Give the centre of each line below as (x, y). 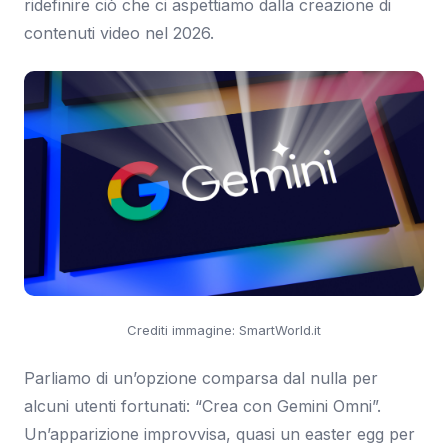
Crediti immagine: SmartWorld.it (224, 329)
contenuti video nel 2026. (119, 32)
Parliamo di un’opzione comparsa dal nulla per (201, 377)
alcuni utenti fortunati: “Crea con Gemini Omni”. (202, 405)
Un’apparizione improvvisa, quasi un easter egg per (219, 433)
